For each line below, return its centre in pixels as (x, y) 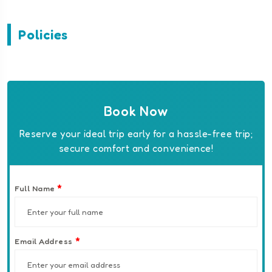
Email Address (45, 241)
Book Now (136, 111)
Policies (43, 35)
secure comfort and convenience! (136, 148)
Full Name (36, 189)
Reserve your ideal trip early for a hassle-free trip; (136, 134)
